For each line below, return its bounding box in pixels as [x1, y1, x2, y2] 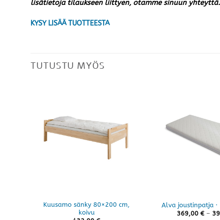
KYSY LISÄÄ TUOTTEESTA [30, 19, 110, 28]
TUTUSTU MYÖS [30, 59, 105, 72]
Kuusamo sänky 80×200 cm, [43, 200, 130, 208]
